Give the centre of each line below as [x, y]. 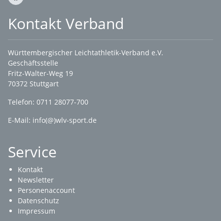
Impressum [37, 211]
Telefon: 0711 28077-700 [48, 102]
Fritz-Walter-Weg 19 [40, 73]
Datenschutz [38, 201]
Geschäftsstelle [33, 63]
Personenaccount [46, 190]
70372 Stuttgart [34, 84]
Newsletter [36, 180]
